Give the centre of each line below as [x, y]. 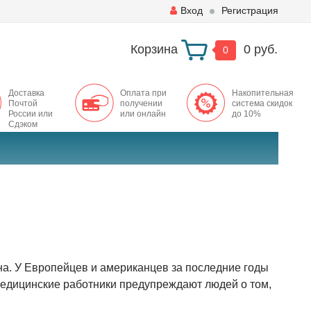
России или [30, 114]
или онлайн [143, 114]
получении [141, 103]
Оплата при [143, 93]
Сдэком [23, 124]
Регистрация [250, 10]
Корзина [154, 49]
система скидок [262, 103]
